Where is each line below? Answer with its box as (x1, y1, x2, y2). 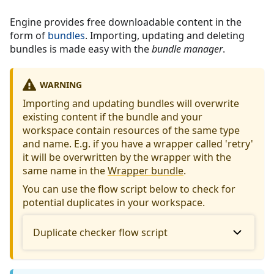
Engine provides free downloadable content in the (10, 15, 242, 29)
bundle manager (152, 42, 223, 56)
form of (10, 29, 48, 43)
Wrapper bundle (108, 163, 183, 177)
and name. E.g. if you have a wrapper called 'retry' (23, 136, 253, 150)
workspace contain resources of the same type (23, 123, 240, 137)
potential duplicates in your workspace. (23, 195, 205, 209)
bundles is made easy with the (10, 42, 152, 56)
